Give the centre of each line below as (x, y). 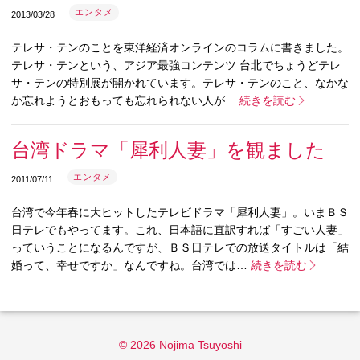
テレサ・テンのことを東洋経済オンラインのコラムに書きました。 (180, 48)
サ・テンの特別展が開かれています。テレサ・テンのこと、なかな (180, 83)
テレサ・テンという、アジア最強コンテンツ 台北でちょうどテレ (176, 65)
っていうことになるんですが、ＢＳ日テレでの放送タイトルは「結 (180, 248)
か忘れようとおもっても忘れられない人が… (125, 101)
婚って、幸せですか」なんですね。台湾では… (131, 266)
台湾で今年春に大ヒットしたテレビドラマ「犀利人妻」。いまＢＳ (180, 213)
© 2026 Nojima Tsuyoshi (180, 345)
